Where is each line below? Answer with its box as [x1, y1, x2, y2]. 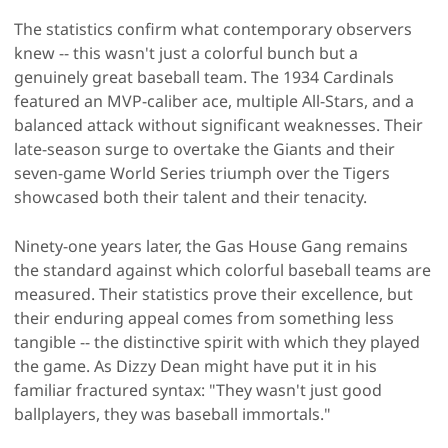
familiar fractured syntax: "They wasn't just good [14, 378, 382, 401]
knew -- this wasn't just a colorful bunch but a [14, 41, 358, 64]
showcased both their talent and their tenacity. [14, 185, 367, 208]
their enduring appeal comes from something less [14, 306, 394, 329]
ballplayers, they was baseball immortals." [14, 402, 331, 425]
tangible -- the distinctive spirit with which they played [14, 330, 420, 353]
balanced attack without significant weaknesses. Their [14, 113, 423, 136]
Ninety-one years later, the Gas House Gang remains [14, 234, 408, 257]
